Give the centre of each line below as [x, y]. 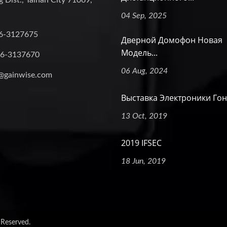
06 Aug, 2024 [144, 71]
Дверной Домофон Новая [172, 40]
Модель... [139, 53]
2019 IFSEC [141, 143]
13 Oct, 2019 [144, 116]
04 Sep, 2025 [144, 16]
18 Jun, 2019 [143, 161]
